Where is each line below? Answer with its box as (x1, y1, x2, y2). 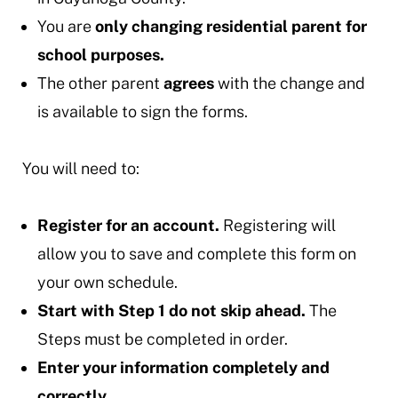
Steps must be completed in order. (36, 330, 291, 348)
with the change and (217, 74, 365, 92)
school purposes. (36, 45, 164, 64)
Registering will (222, 216, 336, 235)
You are (36, 17, 95, 36)
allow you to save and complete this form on (36, 244, 356, 263)
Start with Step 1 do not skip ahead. (36, 301, 306, 320)
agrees (163, 74, 218, 92)
